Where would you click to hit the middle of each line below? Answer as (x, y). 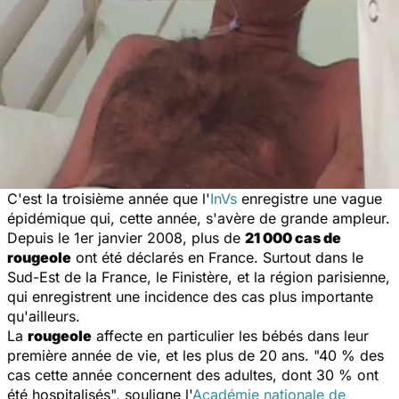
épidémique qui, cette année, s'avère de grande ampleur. (199, 218)
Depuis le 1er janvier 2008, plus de (126, 237)
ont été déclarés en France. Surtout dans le (217, 257)
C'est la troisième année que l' (109, 198)
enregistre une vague (309, 198)
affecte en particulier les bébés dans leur (230, 335)
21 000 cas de (293, 237)
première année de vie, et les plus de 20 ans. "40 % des (195, 355)
